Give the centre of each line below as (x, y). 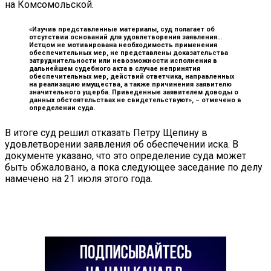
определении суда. (62, 108)
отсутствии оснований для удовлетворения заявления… (126, 37)
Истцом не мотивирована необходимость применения (123, 45)
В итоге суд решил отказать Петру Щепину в (106, 132)
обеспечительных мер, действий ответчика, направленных (132, 76)
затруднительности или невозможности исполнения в (123, 60)
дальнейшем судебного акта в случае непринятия (115, 68)
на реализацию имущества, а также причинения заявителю (130, 84)
